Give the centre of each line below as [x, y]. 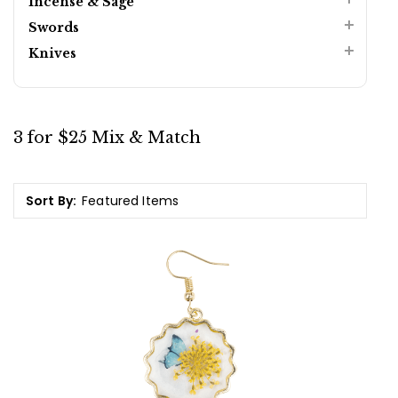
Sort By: [52, 200]
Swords [54, 27]
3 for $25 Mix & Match [107, 137]
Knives [52, 53]
